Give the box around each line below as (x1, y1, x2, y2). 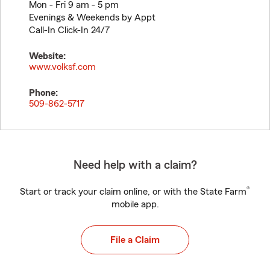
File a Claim (110, 235, 160, 245)
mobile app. (111, 199, 159, 209)
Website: (29, 51, 66, 61)
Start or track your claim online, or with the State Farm (20, 187, 246, 196)
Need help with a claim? (73, 159, 197, 171)
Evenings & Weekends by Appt (29, 13, 155, 22)
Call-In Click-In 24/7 (29, 25, 110, 35)
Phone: (29, 88, 58, 98)
